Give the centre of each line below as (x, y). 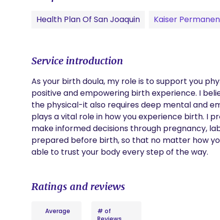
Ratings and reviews (78, 186)
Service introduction (77, 61)
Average (57, 211)
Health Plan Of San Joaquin (88, 19)
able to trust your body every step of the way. (120, 152)
